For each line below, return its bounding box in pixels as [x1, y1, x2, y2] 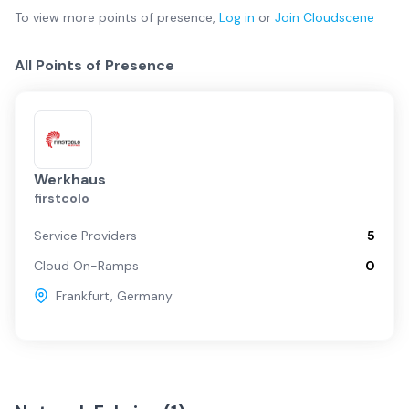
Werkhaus [34, 170, 106, 189]
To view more [15, 9, 99, 26]
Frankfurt [56, 288, 110, 304]
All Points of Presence [15, 56, 174, 75]
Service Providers [34, 227, 137, 244]
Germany [117, 288, 173, 304]
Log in [219, 9, 255, 26]
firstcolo [34, 190, 89, 206]
